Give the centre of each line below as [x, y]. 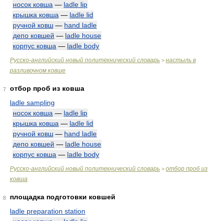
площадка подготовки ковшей [63, 197]
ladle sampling [32, 103]
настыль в [181, 60]
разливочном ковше [38, 71]
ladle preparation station [48, 211]
